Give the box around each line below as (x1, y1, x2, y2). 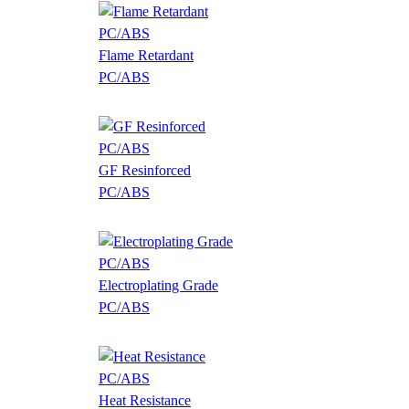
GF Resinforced (99, 162, 191, 178)
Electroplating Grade (99, 277, 218, 293)
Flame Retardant (99, 47, 194, 63)
